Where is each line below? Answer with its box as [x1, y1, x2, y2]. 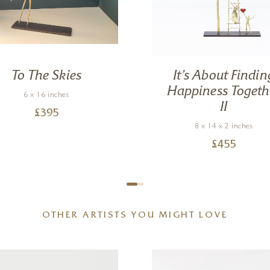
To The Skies [11, 69, 81, 83]
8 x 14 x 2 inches [195, 122, 253, 131]
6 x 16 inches [24, 91, 69, 99]
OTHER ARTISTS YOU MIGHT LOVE [42, 211, 228, 221]
